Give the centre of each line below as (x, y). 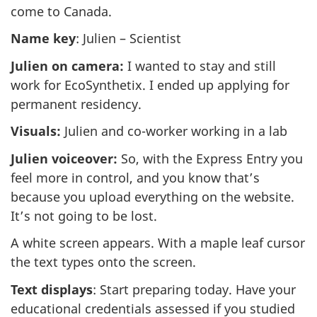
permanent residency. (76, 104)
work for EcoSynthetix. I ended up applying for (150, 85)
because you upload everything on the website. (152, 196)
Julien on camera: (67, 65)
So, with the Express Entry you (210, 158)
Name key (43, 39)
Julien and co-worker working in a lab (174, 131)
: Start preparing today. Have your (194, 289)
